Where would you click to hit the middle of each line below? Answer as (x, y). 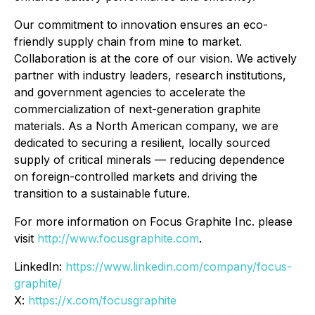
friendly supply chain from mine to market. (128, 41)
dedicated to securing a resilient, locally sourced (142, 142)
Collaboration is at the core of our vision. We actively (155, 58)
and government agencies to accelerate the (130, 92)
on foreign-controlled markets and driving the (136, 176)
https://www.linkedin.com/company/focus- (179, 266)
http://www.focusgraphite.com (118, 238)
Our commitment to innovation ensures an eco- (141, 24)
